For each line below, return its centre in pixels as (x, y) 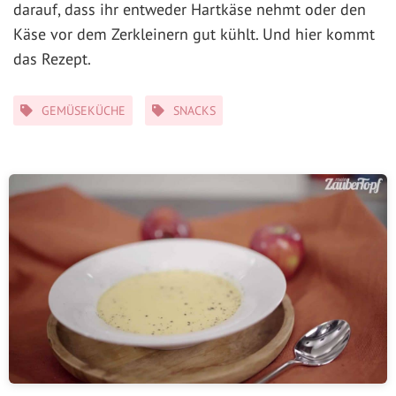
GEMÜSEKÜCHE (84, 111)
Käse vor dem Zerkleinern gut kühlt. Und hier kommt (194, 34)
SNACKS (194, 111)
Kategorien (42, 104)
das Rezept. (52, 59)
